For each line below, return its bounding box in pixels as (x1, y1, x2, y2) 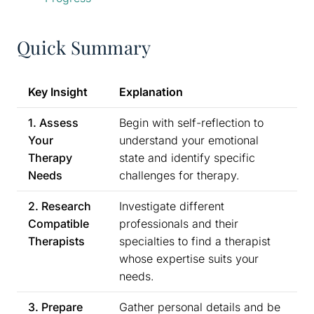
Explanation (119, 84, 183, 99)
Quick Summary (17, 34, 151, 60)
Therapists (28, 233, 85, 248)
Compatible (28, 216, 89, 231)
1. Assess (28, 115, 78, 130)
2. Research (28, 198, 91, 213)
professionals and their (119, 216, 238, 231)
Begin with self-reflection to (119, 115, 264, 130)
